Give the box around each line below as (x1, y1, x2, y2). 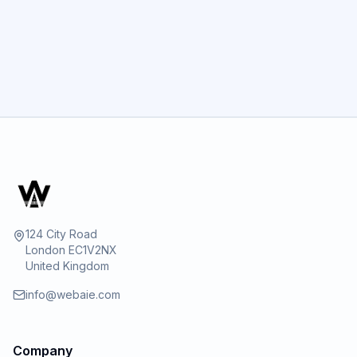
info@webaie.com (25, 288, 120, 301)
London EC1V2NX (25, 243, 117, 257)
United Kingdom (25, 259, 109, 273)
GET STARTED (121, 53, 217, 70)
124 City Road (25, 227, 97, 241)
